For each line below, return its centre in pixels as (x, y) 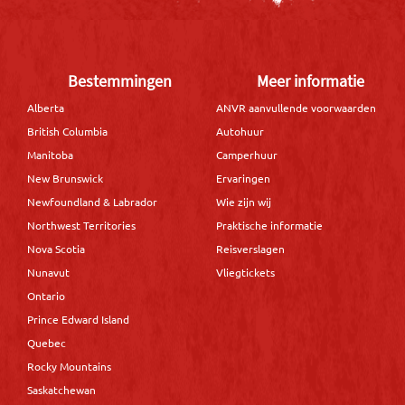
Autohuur (240, 132)
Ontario (46, 296)
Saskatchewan (61, 390)
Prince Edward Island (78, 320)
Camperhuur (247, 155)
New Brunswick (65, 179)
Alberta (46, 108)
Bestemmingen (120, 80)
